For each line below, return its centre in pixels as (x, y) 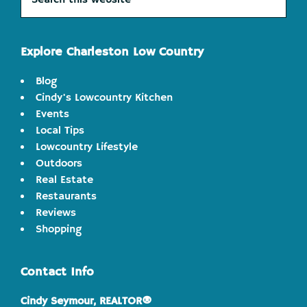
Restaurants (66, 197)
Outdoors (59, 164)
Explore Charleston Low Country (112, 52)
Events (52, 114)
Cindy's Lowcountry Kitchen (104, 98)
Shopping (59, 230)
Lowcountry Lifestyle (87, 147)
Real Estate (64, 180)
